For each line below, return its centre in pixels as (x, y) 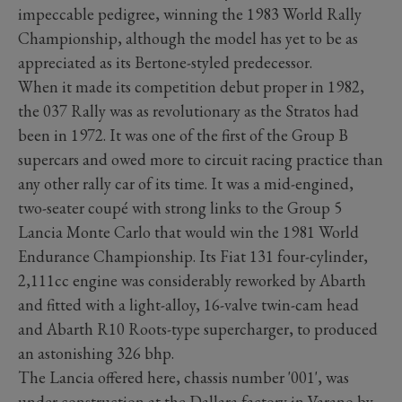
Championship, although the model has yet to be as (188, 39)
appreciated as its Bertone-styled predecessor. (165, 63)
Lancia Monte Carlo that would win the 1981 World (188, 232)
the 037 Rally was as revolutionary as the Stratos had (188, 111)
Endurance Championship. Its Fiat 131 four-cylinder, (193, 257)
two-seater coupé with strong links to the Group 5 (180, 208)
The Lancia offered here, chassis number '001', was (184, 378)
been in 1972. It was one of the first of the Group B (183, 135)
